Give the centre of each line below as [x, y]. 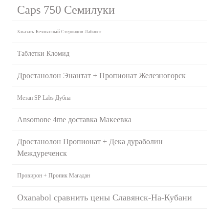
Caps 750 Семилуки [66, 10]
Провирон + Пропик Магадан [54, 175]
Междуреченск [42, 153]
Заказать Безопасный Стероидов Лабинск [59, 31]
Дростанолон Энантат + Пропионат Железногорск [101, 75]
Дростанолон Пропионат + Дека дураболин [90, 141]
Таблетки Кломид [43, 53]
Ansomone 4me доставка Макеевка [74, 119]
